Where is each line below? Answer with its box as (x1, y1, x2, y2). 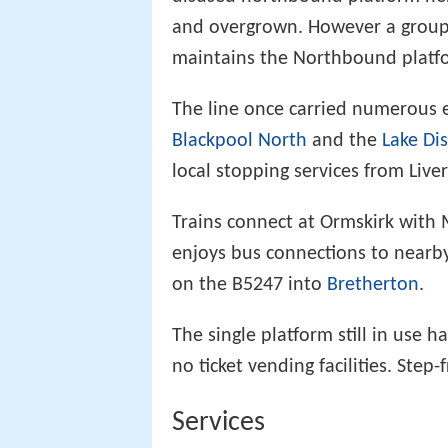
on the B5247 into (172, 274, 327, 295)
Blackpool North (172, 130, 307, 151)
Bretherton (327, 274, 419, 295)
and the (307, 130, 382, 151)
